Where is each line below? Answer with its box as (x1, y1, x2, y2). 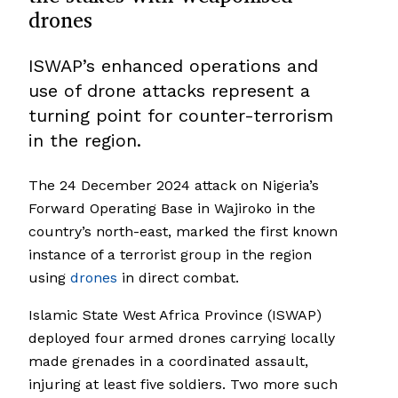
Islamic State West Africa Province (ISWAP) (28, 306, 322, 324)
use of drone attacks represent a (28, 80, 310, 102)
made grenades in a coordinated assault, (28, 353, 308, 370)
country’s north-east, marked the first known (28, 223, 338, 241)
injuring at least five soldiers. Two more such (28, 376, 338, 394)
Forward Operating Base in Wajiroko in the (28, 200, 315, 218)
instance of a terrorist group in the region (28, 246, 312, 264)
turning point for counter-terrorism (28, 105, 333, 127)
